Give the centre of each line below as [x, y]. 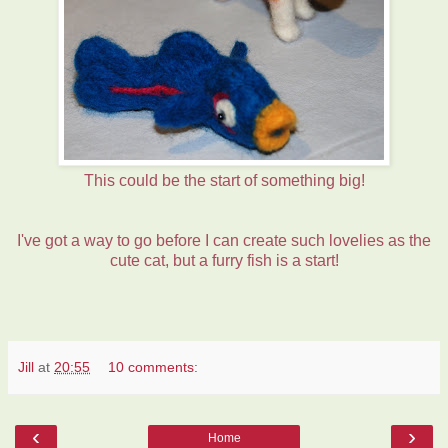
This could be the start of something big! [224, 180]
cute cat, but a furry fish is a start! [224, 260]
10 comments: [153, 366]
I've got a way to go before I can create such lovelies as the [224, 240]
